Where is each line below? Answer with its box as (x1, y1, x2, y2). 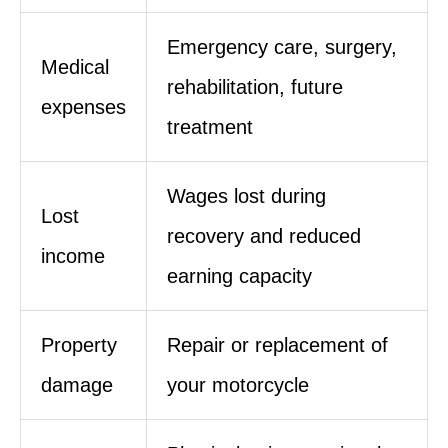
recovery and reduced (167, 224, 361, 247)
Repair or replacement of (167, 333, 388, 356)
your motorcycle (167, 373, 309, 396)
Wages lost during (167, 184, 326, 207)
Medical (41, 55, 109, 78)
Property (41, 333, 117, 356)
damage (41, 373, 113, 396)
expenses (41, 95, 126, 118)
